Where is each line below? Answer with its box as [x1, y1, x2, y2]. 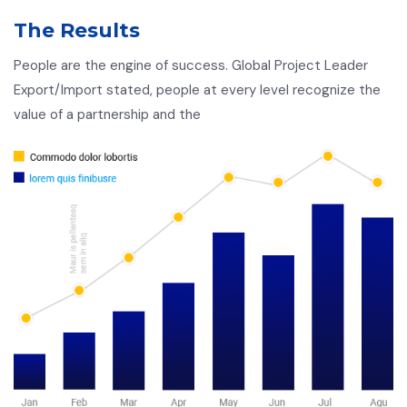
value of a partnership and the [14, 104, 201, 124]
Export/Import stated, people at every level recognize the [14, 80, 381, 99]
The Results [14, 17, 140, 43]
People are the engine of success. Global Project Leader [14, 55, 368, 74]
